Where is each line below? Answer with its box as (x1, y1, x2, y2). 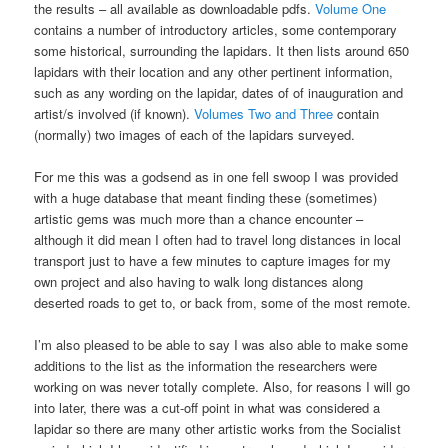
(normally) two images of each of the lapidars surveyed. (34, 124, 356, 144)
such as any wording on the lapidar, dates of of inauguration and (34, 82, 404, 102)
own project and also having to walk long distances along (34, 271, 364, 291)
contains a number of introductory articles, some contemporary (34, 19, 398, 39)
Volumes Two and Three (194, 103, 334, 123)
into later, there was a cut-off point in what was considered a (34, 398, 381, 417)
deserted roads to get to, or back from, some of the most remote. (34, 292, 412, 312)
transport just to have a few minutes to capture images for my (34, 250, 392, 270)
